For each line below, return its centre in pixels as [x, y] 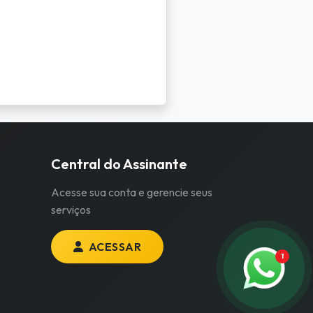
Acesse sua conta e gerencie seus [131, 192]
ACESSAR [114, 246]
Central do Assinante [119, 163]
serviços [71, 209]
